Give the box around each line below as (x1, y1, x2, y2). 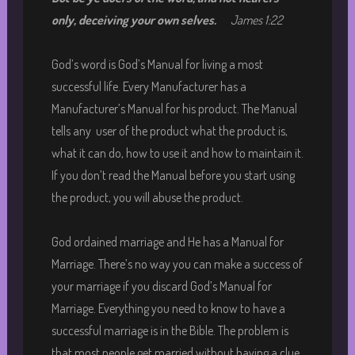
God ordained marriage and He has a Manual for (51, 233, 284, 250)
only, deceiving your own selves (51, 11, 214, 28)
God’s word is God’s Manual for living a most (51, 55, 263, 72)
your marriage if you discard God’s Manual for (51, 277, 272, 294)
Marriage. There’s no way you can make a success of (51, 255, 303, 272)
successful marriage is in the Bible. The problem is (51, 322, 288, 338)
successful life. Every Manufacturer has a (51, 78, 246, 94)
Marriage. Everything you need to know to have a (51, 300, 285, 316)
